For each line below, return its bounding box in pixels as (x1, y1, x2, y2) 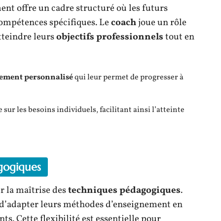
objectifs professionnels (56, 31, 163, 43)
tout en (163, 31, 194, 43)
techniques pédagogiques (68, 184, 181, 197)
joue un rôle (136, 16, 186, 29)
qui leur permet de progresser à (73, 72, 184, 83)
